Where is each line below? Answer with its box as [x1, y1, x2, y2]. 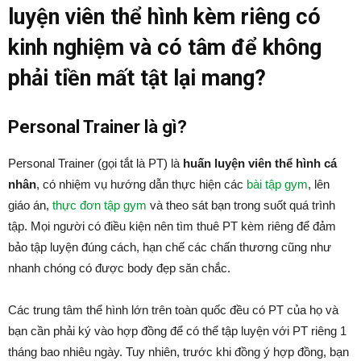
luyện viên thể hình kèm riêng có [8, 4, 321, 30]
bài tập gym [247, 177, 308, 191]
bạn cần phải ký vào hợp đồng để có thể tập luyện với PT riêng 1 [8, 324, 346, 338]
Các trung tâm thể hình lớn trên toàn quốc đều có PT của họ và [8, 303, 338, 317]
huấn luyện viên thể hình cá [183, 156, 337, 170]
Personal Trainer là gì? [8, 117, 187, 137]
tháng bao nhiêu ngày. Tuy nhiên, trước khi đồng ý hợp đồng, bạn [8, 345, 349, 359]
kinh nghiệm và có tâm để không [8, 35, 322, 60]
